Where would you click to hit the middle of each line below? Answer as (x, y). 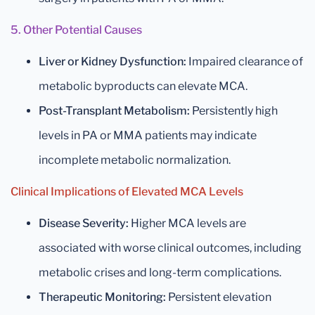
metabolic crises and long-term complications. (160, 273)
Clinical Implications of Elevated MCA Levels (127, 192)
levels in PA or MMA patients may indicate (148, 136)
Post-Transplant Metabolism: (114, 111)
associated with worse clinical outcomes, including (170, 248)
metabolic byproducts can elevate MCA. (143, 86)
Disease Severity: (84, 224)
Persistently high (234, 111)
